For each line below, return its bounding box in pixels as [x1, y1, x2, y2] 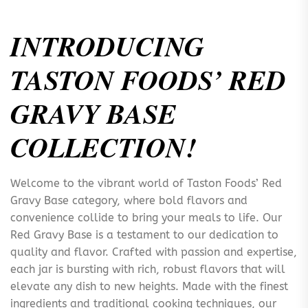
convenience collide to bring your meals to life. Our [10, 211, 282, 224]
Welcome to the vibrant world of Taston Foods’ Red [10, 177, 282, 190]
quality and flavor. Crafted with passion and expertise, [10, 245, 297, 258]
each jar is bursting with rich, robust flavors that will [10, 263, 285, 276]
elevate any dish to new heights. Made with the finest [10, 280, 288, 293]
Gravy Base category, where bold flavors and [10, 194, 247, 207]
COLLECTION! [10, 128, 197, 166]
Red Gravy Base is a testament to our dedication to [10, 228, 278, 241]
